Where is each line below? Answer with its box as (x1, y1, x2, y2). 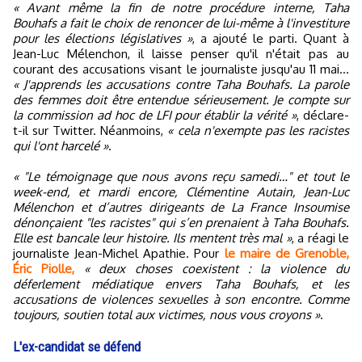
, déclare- (297, 107, 350, 123)
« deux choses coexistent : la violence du (83, 260, 350, 276)
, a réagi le (291, 229, 349, 246)
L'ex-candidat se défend (13, 338, 141, 355)
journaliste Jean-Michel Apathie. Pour (13, 245, 225, 261)
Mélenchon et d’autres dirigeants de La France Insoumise (13, 199, 349, 215)
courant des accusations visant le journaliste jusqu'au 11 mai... (13, 61, 349, 77)
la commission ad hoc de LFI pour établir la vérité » (13, 107, 297, 123)
